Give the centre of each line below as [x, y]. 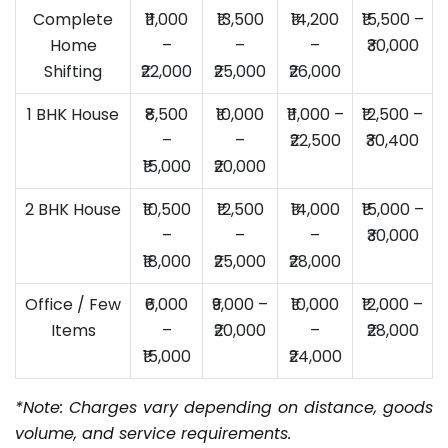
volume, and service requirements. [153, 433]
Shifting [73, 71]
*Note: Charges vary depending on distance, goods [224, 407]
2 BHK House [73, 209]
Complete [73, 19]
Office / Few [73, 304]
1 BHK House [73, 114]
